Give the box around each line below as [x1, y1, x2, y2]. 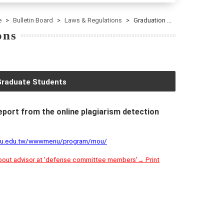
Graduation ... [133, 16, 171, 24]
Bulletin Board [13, 16, 53, 24]
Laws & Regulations [64, 16, 122, 24]
